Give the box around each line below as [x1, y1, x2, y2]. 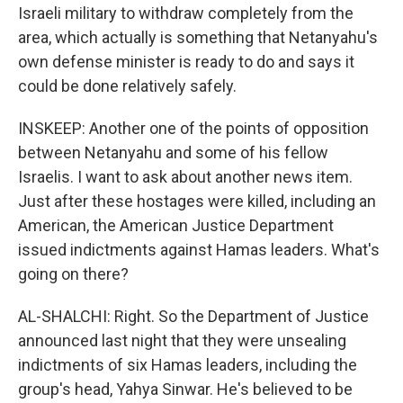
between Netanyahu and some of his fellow [18, 143, 328, 162]
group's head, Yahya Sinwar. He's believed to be [18, 380, 353, 399]
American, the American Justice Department [18, 216, 334, 235]
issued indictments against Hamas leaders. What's [18, 240, 380, 259]
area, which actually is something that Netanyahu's [18, 28, 378, 47]
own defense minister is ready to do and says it [18, 52, 354, 71]
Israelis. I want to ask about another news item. [18, 167, 353, 186]
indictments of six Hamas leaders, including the [18, 355, 357, 374]
